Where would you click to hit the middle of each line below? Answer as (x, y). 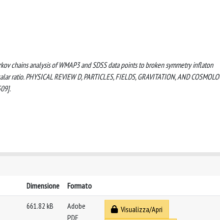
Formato (80, 186)
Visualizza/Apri (140, 209)
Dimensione (43, 186)
